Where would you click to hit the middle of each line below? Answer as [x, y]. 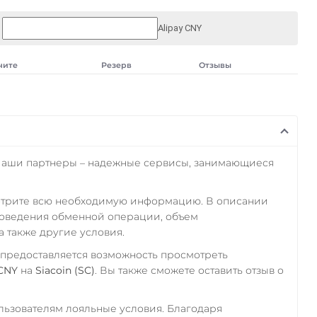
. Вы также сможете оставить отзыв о [189, 270]
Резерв [116, 65]
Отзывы [215, 65]
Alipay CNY [179, 28]
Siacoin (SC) [65, 270]
